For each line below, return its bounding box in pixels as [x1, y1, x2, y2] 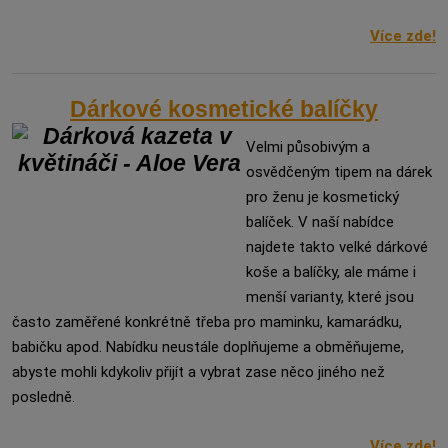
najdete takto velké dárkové [246, 238, 428, 256]
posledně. [12, 388, 75, 406]
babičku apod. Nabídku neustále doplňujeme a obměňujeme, [12, 338, 404, 356]
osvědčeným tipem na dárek [246, 163, 432, 181]
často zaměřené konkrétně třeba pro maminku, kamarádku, [12, 313, 402, 331]
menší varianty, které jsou [246, 288, 414, 306]
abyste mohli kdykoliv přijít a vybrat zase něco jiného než [12, 363, 385, 381]
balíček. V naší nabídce [246, 213, 394, 231]
